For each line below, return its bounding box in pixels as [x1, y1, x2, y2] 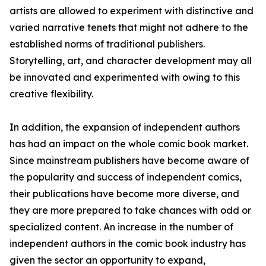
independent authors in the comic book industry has [9, 237, 246, 250]
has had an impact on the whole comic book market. [9, 138, 248, 150]
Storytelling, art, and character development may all [9, 55, 252, 67]
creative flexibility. [9, 88, 93, 100]
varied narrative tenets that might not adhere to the [9, 21, 248, 34]
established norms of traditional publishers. [9, 38, 205, 50]
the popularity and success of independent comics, [9, 171, 242, 183]
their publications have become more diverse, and [9, 188, 239, 200]
